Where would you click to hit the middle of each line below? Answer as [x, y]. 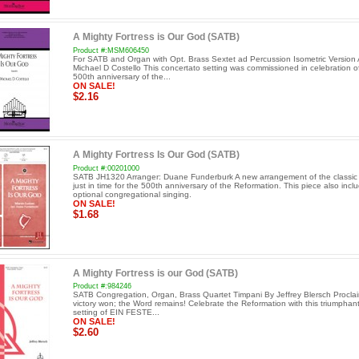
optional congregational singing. [132, 195]
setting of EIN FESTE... [116, 313]
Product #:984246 [102, 286]
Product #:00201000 [106, 169]
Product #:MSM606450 [111, 50]
